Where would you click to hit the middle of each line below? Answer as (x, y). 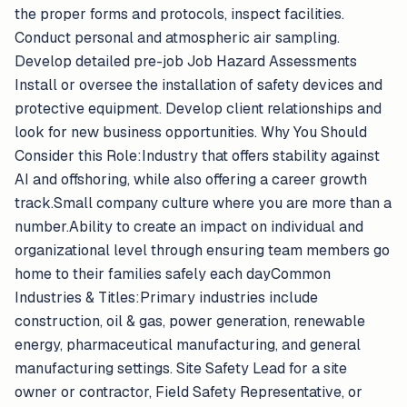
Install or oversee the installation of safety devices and (199, 85)
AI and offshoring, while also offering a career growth (191, 179)
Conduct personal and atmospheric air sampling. (177, 38)
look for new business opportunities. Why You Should (191, 132)
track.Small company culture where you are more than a (203, 203)
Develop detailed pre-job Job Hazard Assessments (186, 61)
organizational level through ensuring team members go (202, 250)
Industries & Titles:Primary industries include (166, 298)
